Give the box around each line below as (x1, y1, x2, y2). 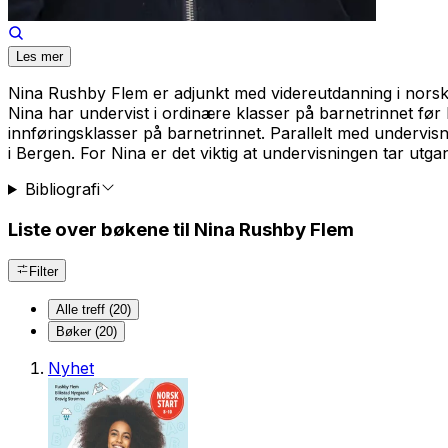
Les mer (16, 48, 63, 64)
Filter (29, 263, 59, 279)
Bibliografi (24, 178, 100, 199)
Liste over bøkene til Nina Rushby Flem (8, 217, 354, 241)
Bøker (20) (56, 323, 117, 339)
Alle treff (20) (56, 301, 131, 317)
